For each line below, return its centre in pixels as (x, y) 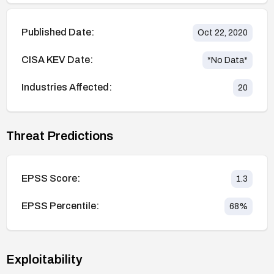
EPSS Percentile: (60, 206)
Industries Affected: (67, 87)
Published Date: (58, 32)
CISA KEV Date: (57, 60)
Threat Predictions (60, 135)
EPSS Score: (51, 179)
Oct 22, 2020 (223, 32)
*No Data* (228, 60)
